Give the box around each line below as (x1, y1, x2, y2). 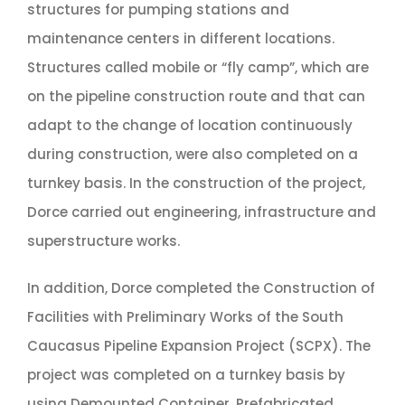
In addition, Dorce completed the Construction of (26, 278, 375, 297)
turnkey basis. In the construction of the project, (26, 173, 365, 193)
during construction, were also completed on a (26, 144, 358, 164)
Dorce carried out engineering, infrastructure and (26, 202, 376, 221)
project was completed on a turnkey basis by (26, 364, 345, 384)
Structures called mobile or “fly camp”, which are (26, 57, 369, 77)
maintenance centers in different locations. (26, 28, 334, 48)
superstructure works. (26, 231, 180, 250)
